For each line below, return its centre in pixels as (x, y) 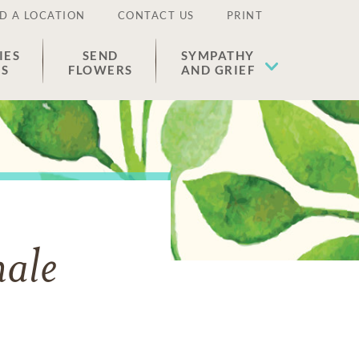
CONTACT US (156, 15)
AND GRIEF (218, 70)
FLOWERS (101, 70)
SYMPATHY (218, 55)
